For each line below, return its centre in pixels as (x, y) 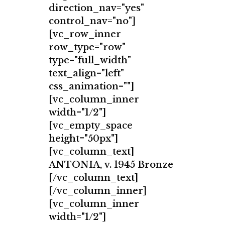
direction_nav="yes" (96, 8)
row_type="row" (87, 47)
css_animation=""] (91, 86)
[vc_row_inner (85, 34)
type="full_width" (90, 60)
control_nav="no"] (92, 21)
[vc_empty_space (91, 125)
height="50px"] (83, 138)
